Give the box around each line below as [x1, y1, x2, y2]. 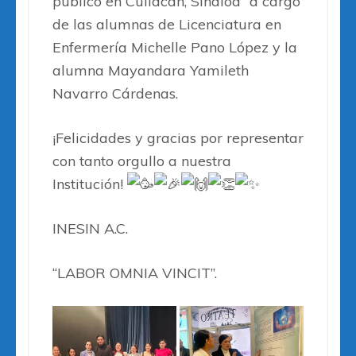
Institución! [52, 175, 127, 194]
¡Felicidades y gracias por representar [52, 129, 304, 148]
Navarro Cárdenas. [52, 84, 178, 103]
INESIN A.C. [52, 219, 128, 238]
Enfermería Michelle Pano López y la [52, 38, 297, 57]
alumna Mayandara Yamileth [52, 61, 249, 80]
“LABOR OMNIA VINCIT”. [52, 264, 217, 283]
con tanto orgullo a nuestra [52, 152, 231, 171]
